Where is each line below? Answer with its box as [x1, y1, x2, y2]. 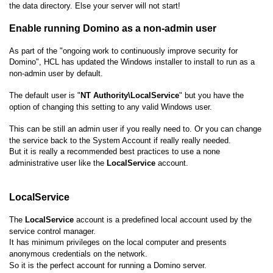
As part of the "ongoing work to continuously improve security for [9, 46, 238, 55]
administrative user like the [9, 158, 107, 168]
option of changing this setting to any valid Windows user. [9, 102, 212, 112]
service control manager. [9, 226, 96, 236]
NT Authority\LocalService [80, 90, 179, 100]
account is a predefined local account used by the [74, 214, 252, 224]
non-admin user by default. [9, 68, 103, 78]
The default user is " [9, 90, 80, 100]
